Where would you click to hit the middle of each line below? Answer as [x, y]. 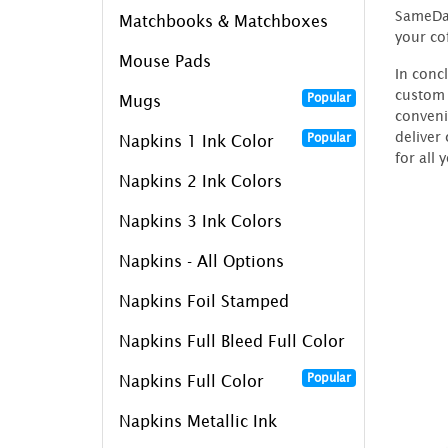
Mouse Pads [165, 60]
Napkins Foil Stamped [204, 300]
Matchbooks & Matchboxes [223, 20]
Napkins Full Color [191, 380]
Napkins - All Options [201, 260]
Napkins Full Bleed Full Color [232, 340]
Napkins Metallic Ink [198, 420]
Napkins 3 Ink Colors [200, 220]
